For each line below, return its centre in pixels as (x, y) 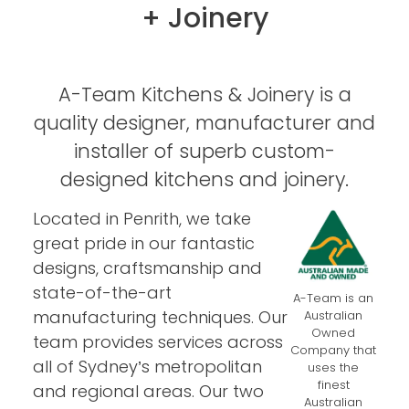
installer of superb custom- (204, 151)
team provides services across (158, 342)
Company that (333, 351)
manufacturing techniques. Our (160, 317)
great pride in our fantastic (144, 243)
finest (333, 385)
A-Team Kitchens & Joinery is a (204, 94)
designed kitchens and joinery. (204, 179)
